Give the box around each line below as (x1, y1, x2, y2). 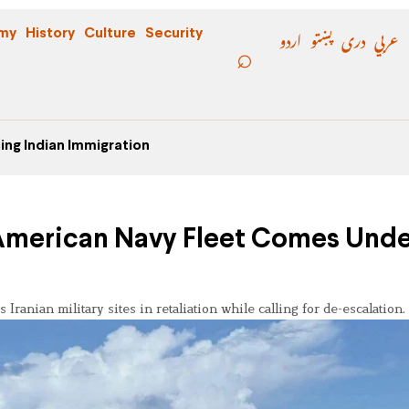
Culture (84, 26, 136, 40)
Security (145, 26, 203, 40)
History (26, 26, 75, 40)
